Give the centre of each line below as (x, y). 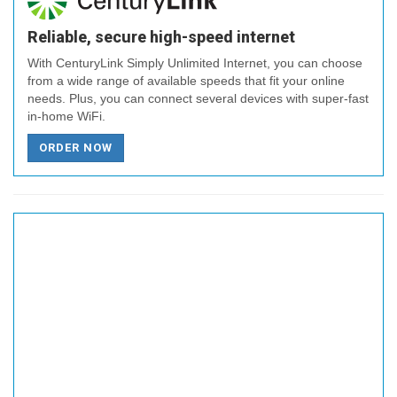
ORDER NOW (76, 147)
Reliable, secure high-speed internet (161, 36)
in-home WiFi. (66, 116)
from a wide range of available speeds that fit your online (186, 80)
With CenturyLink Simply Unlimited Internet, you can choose (195, 62)
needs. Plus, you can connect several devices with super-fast (198, 98)
